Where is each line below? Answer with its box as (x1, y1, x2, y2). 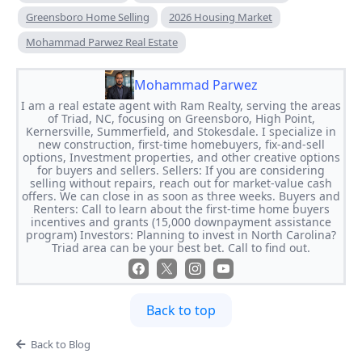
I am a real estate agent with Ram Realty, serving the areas (21, 98, 341, 113)
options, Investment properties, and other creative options (22, 149, 340, 165)
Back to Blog (30, 337, 90, 351)
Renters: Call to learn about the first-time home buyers (32, 201, 330, 217)
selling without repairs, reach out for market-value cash (30, 175, 332, 191)
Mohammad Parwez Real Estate (26, 35, 178, 49)
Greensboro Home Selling (26, 10, 149, 24)
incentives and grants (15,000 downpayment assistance (31, 214, 331, 229)
